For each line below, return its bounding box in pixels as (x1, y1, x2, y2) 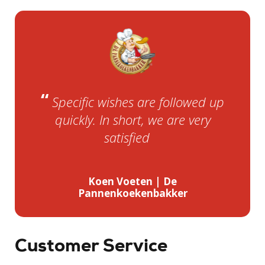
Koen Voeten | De (88, 174, 177, 189)
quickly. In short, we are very (54, 111, 211, 129)
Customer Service (15, 234, 167, 258)
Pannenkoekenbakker (77, 186, 188, 201)
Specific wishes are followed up (52, 93, 224, 111)
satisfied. (102, 128, 151, 147)
